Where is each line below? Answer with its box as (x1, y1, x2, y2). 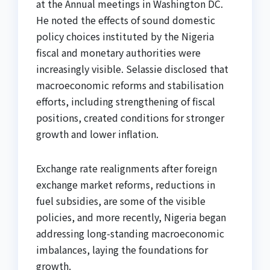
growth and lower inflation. (36, 127, 159, 142)
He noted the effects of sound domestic (36, 13, 215, 28)
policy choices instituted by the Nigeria (36, 29, 214, 44)
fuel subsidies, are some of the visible (36, 193, 206, 209)
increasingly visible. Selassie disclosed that (36, 61, 228, 77)
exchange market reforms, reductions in (36, 177, 215, 192)
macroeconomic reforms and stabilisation (36, 78, 224, 93)
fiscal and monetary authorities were (36, 45, 201, 60)
